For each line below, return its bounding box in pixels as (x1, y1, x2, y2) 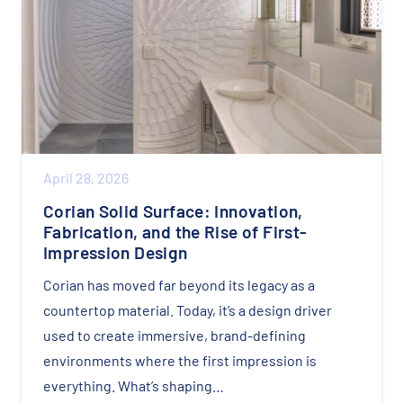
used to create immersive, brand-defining (43, 327, 306, 345)
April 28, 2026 (43, 168, 129, 186)
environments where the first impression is (43, 352, 317, 370)
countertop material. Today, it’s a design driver (43, 301, 332, 319)
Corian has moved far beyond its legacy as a (43, 276, 315, 294)
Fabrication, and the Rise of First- (43, 220, 308, 242)
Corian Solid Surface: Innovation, (43, 200, 303, 221)
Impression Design (43, 241, 188, 263)
